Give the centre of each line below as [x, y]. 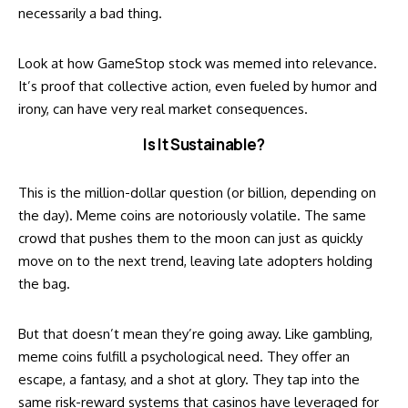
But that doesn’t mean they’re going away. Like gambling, [195, 334]
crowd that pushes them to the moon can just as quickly [190, 239]
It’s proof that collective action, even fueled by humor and [198, 86]
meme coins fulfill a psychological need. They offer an [184, 357]
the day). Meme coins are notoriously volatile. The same [192, 216]
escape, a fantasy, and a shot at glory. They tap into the [189, 380]
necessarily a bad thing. [90, 13]
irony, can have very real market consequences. [163, 108]
